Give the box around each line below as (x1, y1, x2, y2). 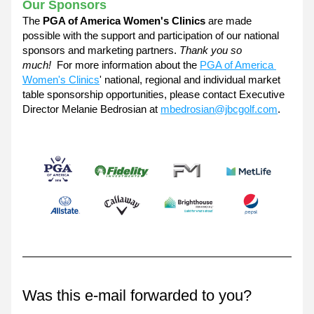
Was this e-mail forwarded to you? (22, 287, 252, 304)
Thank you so (179, 44, 242, 56)
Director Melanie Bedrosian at (22, 103, 161, 115)
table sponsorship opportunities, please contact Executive (22, 88, 285, 100)
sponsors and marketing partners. (22, 44, 179, 56)
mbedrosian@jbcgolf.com (161, 103, 278, 115)
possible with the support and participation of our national (22, 29, 279, 41)
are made (205, 15, 252, 27)
